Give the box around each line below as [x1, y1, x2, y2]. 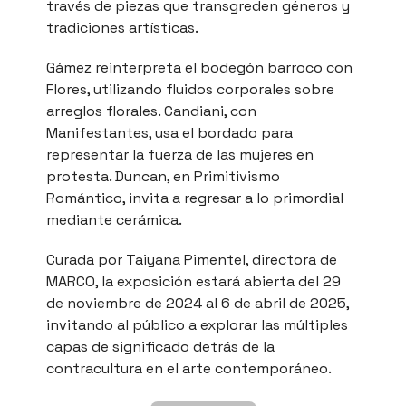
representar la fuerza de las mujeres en [46, 144, 314, 164]
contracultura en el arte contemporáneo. [46, 358, 332, 378]
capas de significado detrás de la [46, 336, 275, 356]
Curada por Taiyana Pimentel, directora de [46, 249, 337, 269]
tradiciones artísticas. [46, 17, 198, 37]
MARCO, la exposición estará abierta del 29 [46, 271, 341, 291]
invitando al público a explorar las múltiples [46, 314, 348, 334]
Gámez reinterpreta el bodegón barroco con [46, 57, 353, 77]
